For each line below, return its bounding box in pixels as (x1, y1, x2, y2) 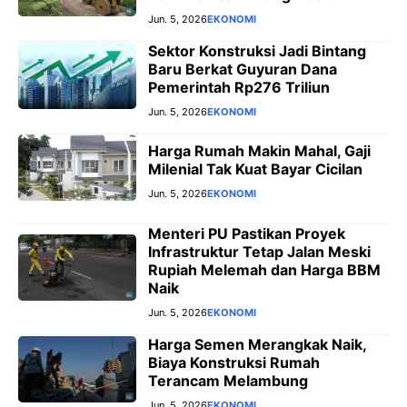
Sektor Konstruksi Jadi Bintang (148, 41, 366, 60)
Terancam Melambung (148, 371, 308, 390)
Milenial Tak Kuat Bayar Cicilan (148, 160, 362, 179)
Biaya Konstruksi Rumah (148, 352, 320, 372)
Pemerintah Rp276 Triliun (148, 77, 330, 96)
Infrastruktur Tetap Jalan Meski (148, 242, 371, 261)
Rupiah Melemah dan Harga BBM (148, 260, 381, 279)
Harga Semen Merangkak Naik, (148, 334, 366, 353)
